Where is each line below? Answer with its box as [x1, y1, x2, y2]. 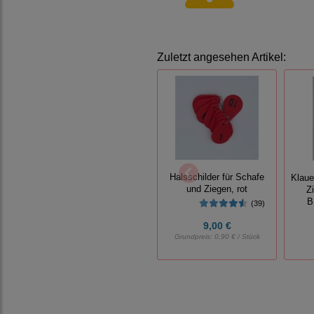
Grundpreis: [174, 232, 214, 240]
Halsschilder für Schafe [170, 172, 265, 182]
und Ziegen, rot [186, 184, 248, 194]
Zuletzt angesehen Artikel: [157, 50, 286, 63]
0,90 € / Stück [214, 232, 260, 240]
